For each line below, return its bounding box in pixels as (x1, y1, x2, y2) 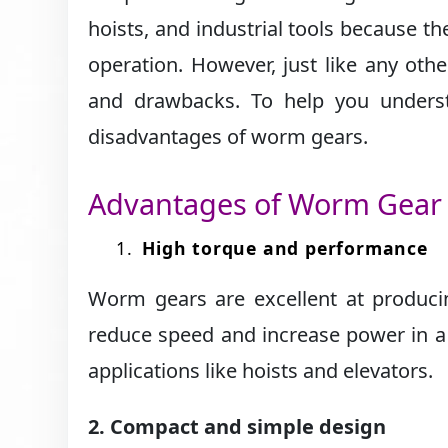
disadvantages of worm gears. (88, 123, 369, 150)
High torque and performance (142, 236, 428, 261)
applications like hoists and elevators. (88, 357, 434, 385)
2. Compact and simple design (88, 413, 387, 441)
